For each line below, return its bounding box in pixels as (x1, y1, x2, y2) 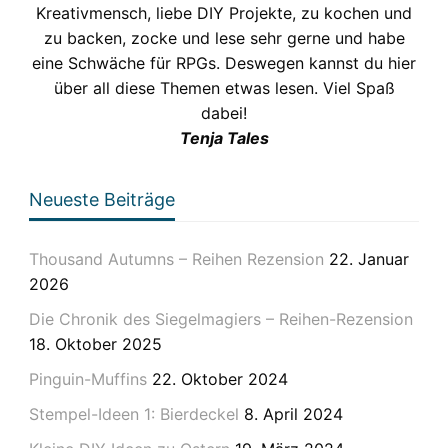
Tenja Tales (179, 128, 269, 149)
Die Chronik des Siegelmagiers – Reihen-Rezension (28, 309, 413, 330)
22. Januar (328, 249, 409, 270)
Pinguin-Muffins (28, 369, 147, 390)
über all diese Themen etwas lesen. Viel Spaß (53, 78, 395, 99)
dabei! (201, 103, 247, 124)
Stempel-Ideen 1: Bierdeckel (28, 404, 239, 425)
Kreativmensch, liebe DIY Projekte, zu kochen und (36, 3, 412, 24)
